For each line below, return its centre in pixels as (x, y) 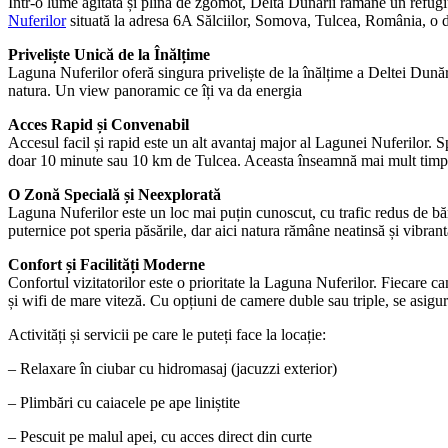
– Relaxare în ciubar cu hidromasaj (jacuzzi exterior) (172, 368)
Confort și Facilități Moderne (106, 264)
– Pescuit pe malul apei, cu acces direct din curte (160, 436)
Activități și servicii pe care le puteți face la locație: (167, 334)
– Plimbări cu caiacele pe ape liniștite (124, 402)
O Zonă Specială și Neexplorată (114, 194)
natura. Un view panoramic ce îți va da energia (155, 90)
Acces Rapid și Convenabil (98, 124)
